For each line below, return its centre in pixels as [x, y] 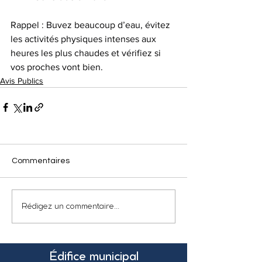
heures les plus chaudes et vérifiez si [87, 53]
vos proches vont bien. [57, 67]
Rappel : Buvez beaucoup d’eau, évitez [92, 25]
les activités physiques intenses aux [85, 39]
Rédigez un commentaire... [70, 206]
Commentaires [41, 161]
